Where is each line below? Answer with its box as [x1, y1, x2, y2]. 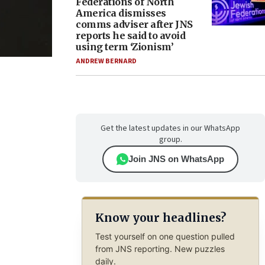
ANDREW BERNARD [76, 56, 137, 66]
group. [159, 134, 182, 146]
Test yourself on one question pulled [95, 231, 235, 241]
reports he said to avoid [76, 30, 185, 41]
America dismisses [76, 7, 166, 19]
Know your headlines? [95, 211, 226, 225]
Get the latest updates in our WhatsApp [101, 122, 240, 134]
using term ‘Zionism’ [76, 41, 173, 53]
